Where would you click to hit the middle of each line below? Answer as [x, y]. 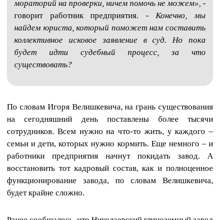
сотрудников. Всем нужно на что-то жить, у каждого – [110, 131]
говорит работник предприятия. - [82, 15]
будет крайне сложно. [46, 193]
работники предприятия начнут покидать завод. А [110, 156]
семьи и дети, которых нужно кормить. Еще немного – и [110, 144]
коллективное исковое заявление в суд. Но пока [110, 40]
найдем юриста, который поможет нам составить [110, 27]
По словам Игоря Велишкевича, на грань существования [110, 107]
